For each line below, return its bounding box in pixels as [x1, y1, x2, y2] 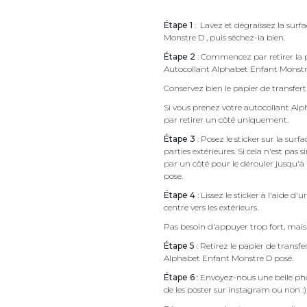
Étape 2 [164, 51, 195, 62]
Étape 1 [164, 19, 193, 30]
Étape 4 [164, 189, 195, 200]
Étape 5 [164, 240, 195, 251]
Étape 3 [164, 133, 195, 144]
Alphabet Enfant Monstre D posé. [164, 252, 295, 263]
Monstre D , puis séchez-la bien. [164, 32, 287, 42]
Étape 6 [164, 271, 195, 282]
